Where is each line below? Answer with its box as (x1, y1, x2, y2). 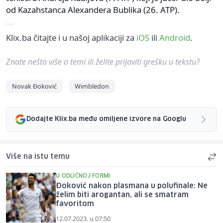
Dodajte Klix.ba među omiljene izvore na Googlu (26, 116, 186, 123)
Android (159, 31, 190, 43)
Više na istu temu (6, 153, 70, 160)
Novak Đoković (12, 81, 57, 91)
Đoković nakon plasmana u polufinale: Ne (56, 182, 208, 190)
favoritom (56, 200, 94, 208)
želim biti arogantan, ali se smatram (56, 191, 189, 199)
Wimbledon (75, 81, 109, 91)
